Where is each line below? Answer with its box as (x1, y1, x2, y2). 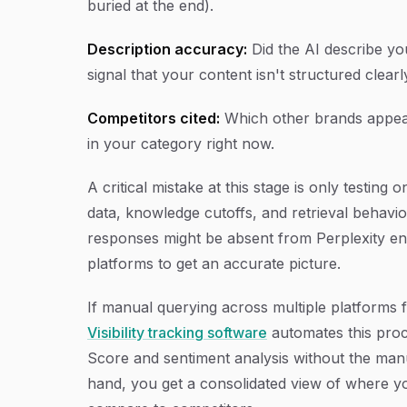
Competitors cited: (87, 108, 220, 127)
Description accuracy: (87, 39, 247, 58)
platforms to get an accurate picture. (87, 253, 341, 273)
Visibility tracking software (87, 323, 267, 342)
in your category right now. (87, 134, 274, 153)
